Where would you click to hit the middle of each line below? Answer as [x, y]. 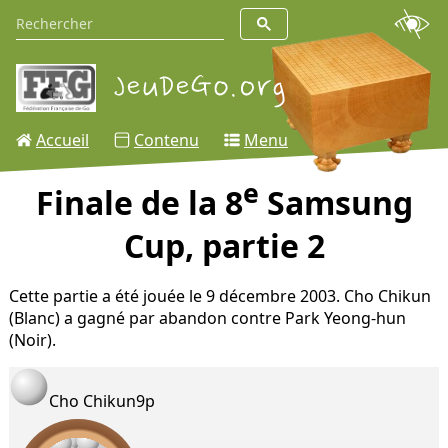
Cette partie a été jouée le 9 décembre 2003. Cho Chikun [219, 296]
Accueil [62, 140]
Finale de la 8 [139, 203]
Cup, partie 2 [224, 246]
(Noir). [32, 340]
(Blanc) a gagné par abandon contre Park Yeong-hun [207, 318]
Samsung [335, 203]
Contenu [166, 140]
